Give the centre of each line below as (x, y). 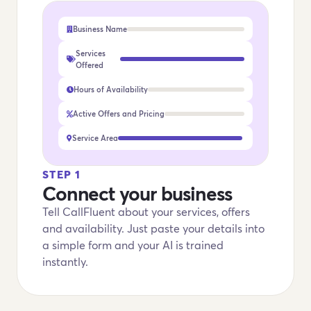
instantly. (65, 261)
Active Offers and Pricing (119, 114)
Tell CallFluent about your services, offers (146, 211)
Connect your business (137, 193)
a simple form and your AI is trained (133, 245)
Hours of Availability (111, 89)
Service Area (95, 138)
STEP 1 (62, 174)
